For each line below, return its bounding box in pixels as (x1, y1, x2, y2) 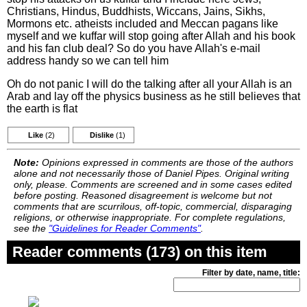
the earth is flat (7, 103, 77, 114)
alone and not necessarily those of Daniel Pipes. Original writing (14, 168, 289, 179)
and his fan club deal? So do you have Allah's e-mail (7, 42, 260, 54)
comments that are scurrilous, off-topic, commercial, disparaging (14, 201, 292, 212)
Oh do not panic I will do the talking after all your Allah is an (7, 78, 292, 90)
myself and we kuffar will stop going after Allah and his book (7, 30, 295, 42)
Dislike (90, 131, 114, 139)
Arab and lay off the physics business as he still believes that (7, 90, 300, 102)
